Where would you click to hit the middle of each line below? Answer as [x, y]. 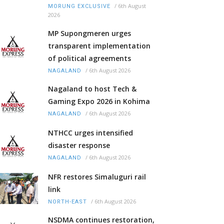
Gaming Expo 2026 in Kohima [99, 101]
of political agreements [89, 58]
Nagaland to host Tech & [92, 89]
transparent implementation [99, 46]
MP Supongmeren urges [89, 33]
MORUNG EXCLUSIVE [79, 6]
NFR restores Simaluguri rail [97, 177]
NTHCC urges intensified [90, 133]
